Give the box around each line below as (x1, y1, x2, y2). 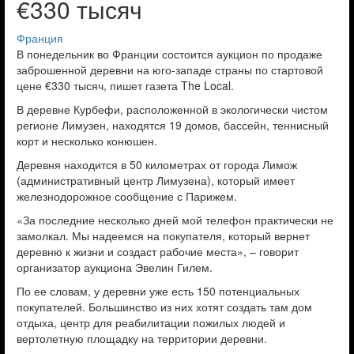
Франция (17, 30, 63, 46)
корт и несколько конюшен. (17, 133, 157, 149)
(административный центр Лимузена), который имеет (17, 172, 295, 188)
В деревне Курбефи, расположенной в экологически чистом (17, 101, 328, 117)
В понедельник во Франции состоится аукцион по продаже (17, 46, 322, 62)
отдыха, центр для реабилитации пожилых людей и (17, 314, 285, 330)
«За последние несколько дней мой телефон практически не (17, 212, 333, 228)
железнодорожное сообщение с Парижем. (17, 188, 237, 204)
